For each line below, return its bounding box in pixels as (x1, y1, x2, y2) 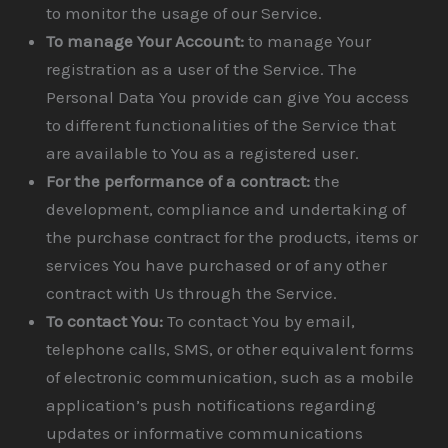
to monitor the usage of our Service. (46, 2, 323, 23)
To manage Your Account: (46, 30, 245, 51)
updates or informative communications (46, 422, 364, 443)
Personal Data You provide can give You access (46, 86, 410, 107)
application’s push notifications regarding (46, 394, 377, 415)
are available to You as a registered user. (46, 142, 360, 163)
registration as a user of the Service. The (46, 58, 358, 79)
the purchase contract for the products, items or (46, 226, 419, 247)
